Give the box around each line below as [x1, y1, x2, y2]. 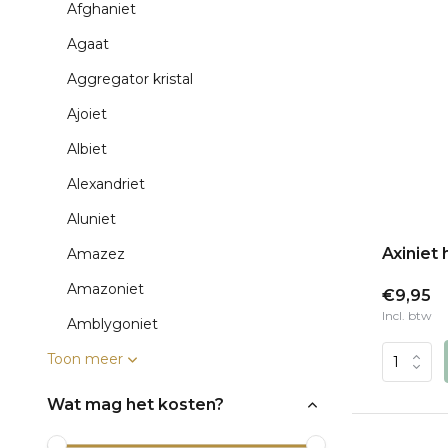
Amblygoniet [67, 315, 158, 333]
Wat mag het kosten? [47, 395, 224, 414]
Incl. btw [382, 308, 432, 324]
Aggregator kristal [67, 70, 193, 88]
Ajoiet [67, 105, 107, 123]
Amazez [67, 245, 125, 263]
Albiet [67, 140, 107, 158]
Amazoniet [67, 280, 144, 298]
